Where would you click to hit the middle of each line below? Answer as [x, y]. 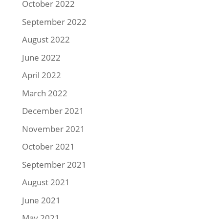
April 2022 [41, 75]
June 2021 [41, 200]
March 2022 [44, 93]
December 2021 [53, 111]
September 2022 [54, 22]
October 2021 [48, 147]
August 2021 [46, 182]
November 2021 [53, 129]
